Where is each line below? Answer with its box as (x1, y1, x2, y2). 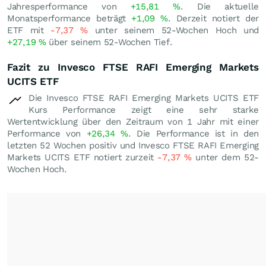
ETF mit (7, 25, 51, 36)
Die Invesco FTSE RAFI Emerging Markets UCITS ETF (28, 93, 259, 103)
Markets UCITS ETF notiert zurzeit (7, 152, 158, 163)
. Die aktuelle (180, 1, 259, 12)
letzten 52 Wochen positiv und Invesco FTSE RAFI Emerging (7, 140, 259, 151)
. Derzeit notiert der (167, 13, 259, 24)
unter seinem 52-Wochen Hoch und (88, 25, 259, 36)
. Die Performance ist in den (128, 128, 259, 139)
